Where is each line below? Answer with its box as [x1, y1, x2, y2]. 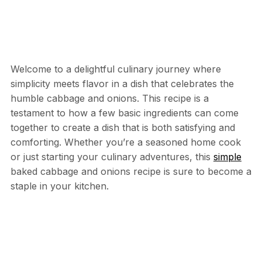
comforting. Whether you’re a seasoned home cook [10, 136, 241, 149]
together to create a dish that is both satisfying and [10, 122, 235, 134]
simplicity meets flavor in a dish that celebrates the [10, 78, 234, 90]
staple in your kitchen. [10, 180, 109, 192]
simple [213, 151, 242, 163]
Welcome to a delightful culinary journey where [10, 63, 221, 75]
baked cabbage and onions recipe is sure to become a [10, 166, 251, 178]
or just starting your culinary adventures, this [10, 151, 213, 163]
